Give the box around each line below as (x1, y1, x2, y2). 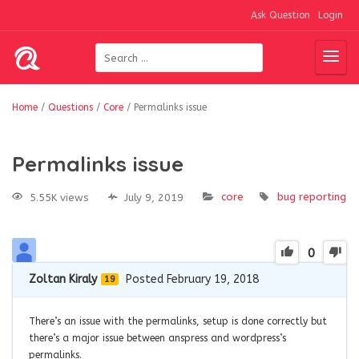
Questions (48, 102, 93, 113)
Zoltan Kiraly (29, 272, 97, 286)
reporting (299, 191, 346, 203)
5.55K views (30, 191, 89, 204)
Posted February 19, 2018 (126, 272, 259, 286)
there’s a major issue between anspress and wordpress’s (29, 332, 286, 344)
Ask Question (251, 10, 310, 21)
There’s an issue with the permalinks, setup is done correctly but (29, 315, 327, 327)
